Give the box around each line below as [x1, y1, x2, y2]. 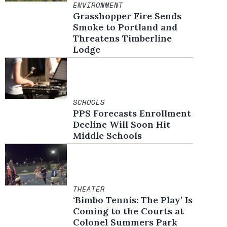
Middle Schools [73, 130, 142, 142]
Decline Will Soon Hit [73, 119, 171, 131]
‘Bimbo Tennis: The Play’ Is [73, 194, 185, 206]
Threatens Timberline [73, 32, 172, 44]
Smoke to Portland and [73, 21, 178, 33]
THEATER [73, 183, 105, 194]
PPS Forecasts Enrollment [73, 107, 192, 120]
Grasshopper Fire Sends [73, 10, 182, 22]
